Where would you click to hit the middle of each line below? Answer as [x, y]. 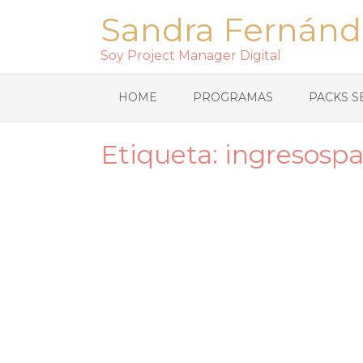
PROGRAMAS [233, 97]
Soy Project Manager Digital [191, 56]
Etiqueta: [162, 154]
